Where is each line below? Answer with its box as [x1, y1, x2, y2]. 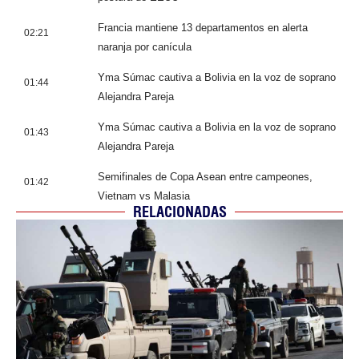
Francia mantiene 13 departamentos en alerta [98, 21, 308, 34]
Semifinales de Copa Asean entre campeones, [98, 170, 313, 183]
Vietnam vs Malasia [98, 189, 190, 202]
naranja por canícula [98, 40, 192, 53]
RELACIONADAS [132, 202, 227, 221]
